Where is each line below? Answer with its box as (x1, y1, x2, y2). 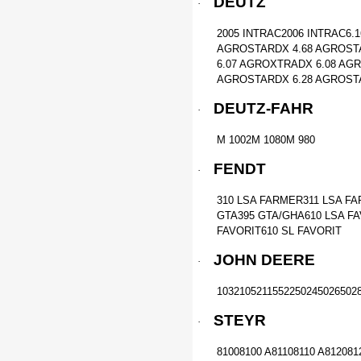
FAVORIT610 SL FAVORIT (217, 225, 342, 237)
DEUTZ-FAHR (214, 100, 313, 117)
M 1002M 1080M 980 (217, 134, 315, 146)
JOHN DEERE (214, 251, 315, 268)
